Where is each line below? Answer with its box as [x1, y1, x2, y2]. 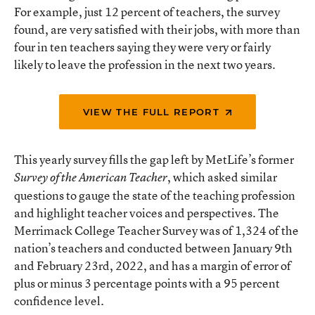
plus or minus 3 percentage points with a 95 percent [14, 275, 280, 292]
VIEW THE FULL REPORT [82, 106, 224, 118]
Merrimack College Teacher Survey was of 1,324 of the [14, 222, 299, 239]
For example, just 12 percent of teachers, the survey [14, 4, 280, 20]
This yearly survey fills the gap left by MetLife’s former [14, 151, 294, 168]
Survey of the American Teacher [14, 169, 167, 186]
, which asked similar [167, 169, 277, 186]
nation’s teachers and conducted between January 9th [14, 240, 292, 257]
